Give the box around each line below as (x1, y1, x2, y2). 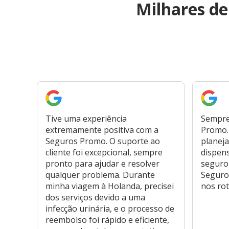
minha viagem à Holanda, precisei (45, 180, 174, 192)
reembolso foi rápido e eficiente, (45, 214, 169, 226)
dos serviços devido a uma (45, 192, 145, 203)
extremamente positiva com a (45, 124, 158, 136)
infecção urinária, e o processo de (45, 203, 174, 215)
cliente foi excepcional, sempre (45, 147, 163, 158)
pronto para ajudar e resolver (45, 158, 159, 170)
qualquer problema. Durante (45, 169, 155, 181)
